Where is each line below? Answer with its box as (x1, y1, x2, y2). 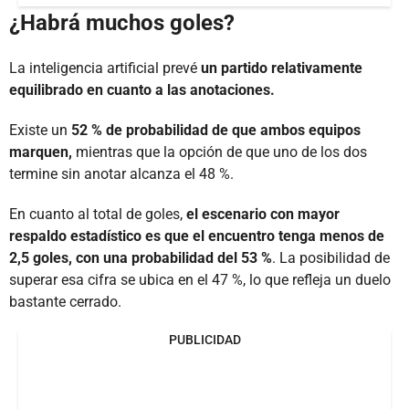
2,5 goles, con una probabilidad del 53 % (9, 248, 272, 267)
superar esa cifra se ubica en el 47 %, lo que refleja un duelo (9, 270, 391, 288)
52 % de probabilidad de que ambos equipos (71, 121, 361, 139)
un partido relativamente (201, 58, 362, 77)
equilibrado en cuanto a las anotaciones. (9, 80, 275, 99)
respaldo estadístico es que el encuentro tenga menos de (9, 226, 384, 245)
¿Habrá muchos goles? (9, 9, 235, 36)
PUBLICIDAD (168, 331, 241, 347)
